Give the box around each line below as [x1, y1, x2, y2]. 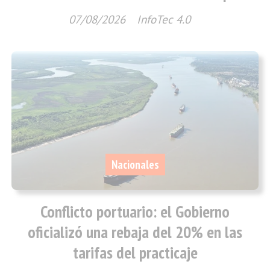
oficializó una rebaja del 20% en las [28, 221, 242, 243]
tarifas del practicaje [72, 242, 198, 264]
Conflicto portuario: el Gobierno [40, 201, 230, 223]
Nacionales [111, 157, 159, 172]
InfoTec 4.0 [136, 11, 190, 27]
